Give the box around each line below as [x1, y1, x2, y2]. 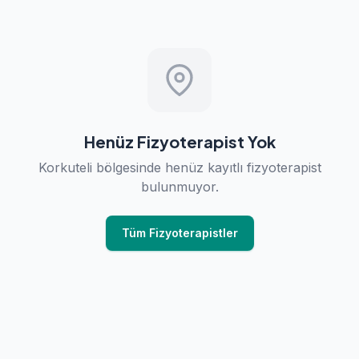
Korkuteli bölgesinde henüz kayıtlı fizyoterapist [38, 159, 321, 175]
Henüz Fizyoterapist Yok [83, 131, 276, 151]
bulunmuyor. [140, 179, 219, 195]
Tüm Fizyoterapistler [121, 226, 238, 240]
